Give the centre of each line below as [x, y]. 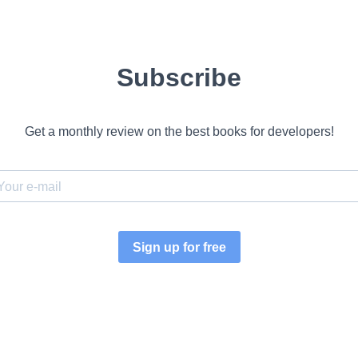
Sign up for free [179, 247]
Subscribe [179, 78]
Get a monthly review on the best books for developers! [179, 131]
